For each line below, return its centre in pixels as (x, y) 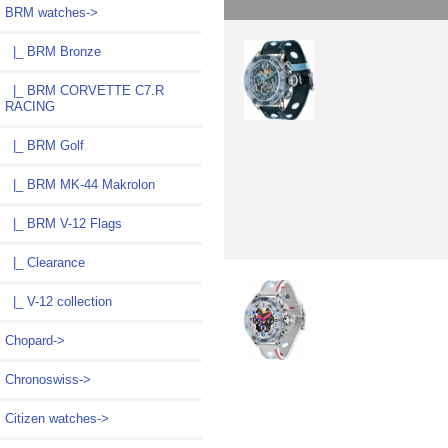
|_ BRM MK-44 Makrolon (80, 185)
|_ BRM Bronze (53, 52)
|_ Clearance (45, 263)
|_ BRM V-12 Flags (63, 224)
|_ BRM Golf (44, 146)
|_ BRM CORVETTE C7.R (84, 91)
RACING (30, 107)
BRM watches (45, 13)
